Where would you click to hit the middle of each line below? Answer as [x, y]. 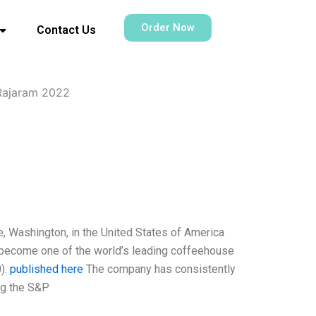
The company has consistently [159, 269]
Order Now [168, 28]
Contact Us [67, 30]
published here [46, 269]
